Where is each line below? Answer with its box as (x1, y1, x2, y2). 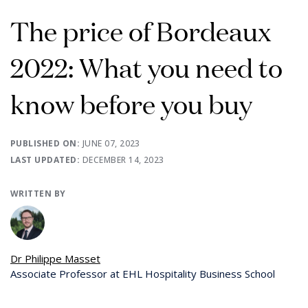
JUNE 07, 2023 (82, 137, 140, 149)
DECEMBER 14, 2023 (82, 154, 164, 166)
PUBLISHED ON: (10, 137, 82, 149)
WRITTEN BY (10, 188, 66, 199)
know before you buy (10, 86, 252, 121)
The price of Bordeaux (10, 13, 271, 48)
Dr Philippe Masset (10, 252, 100, 265)
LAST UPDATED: (10, 154, 82, 166)
